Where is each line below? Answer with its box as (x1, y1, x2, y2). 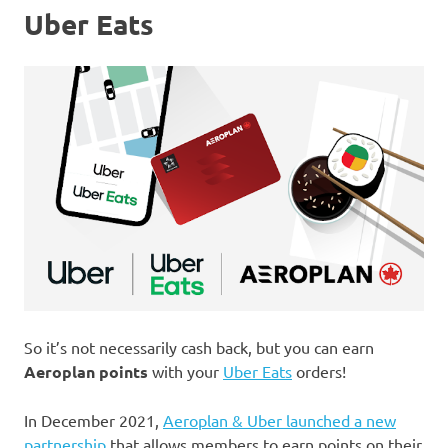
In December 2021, (24, 409, 163, 430)
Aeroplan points (24, 360, 148, 382)
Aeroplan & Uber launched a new (163, 409, 396, 430)
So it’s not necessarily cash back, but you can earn (24, 336, 374, 357)
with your (148, 360, 223, 381)
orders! (292, 360, 346, 381)
